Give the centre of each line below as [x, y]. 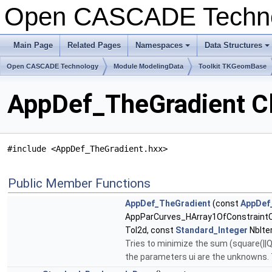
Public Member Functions [79, 184]
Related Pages [94, 45]
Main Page [33, 45]
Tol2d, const [150, 230]
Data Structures [233, 45]
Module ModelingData [148, 66]
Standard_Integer [212, 230]
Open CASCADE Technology [53, 66]
